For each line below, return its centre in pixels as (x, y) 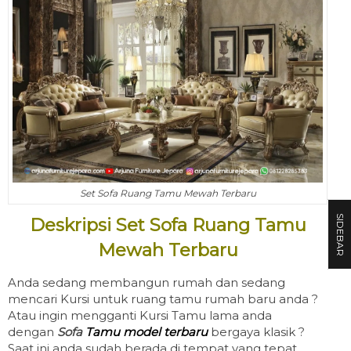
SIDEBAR (340, 234)
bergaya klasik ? (258, 332)
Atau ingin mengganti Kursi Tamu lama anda (140, 316)
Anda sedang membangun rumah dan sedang (147, 283)
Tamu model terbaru (148, 332)
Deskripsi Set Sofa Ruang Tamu (168, 225)
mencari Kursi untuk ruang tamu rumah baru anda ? (163, 299)
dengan (33, 332)
